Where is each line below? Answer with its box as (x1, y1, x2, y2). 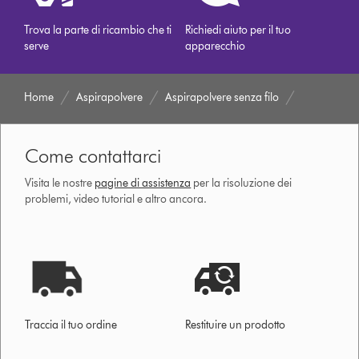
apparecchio (185, 38, 246, 53)
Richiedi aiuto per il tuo (185, 22, 292, 37)
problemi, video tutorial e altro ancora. (25, 192, 208, 206)
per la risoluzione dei (191, 175, 292, 190)
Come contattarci (25, 143, 162, 167)
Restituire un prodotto (185, 317, 286, 332)
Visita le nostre (25, 175, 95, 190)
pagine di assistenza (95, 175, 192, 190)
